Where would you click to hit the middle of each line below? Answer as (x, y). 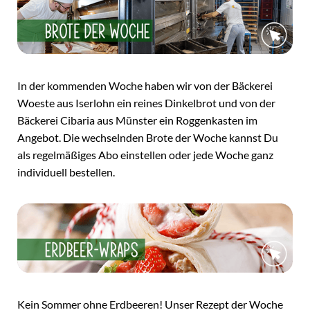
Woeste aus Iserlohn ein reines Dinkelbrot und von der (146, 103)
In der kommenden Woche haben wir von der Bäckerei (145, 85)
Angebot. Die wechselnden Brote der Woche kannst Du (148, 137)
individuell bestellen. (66, 172)
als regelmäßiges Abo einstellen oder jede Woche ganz (145, 155)
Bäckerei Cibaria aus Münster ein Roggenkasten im (137, 120)
